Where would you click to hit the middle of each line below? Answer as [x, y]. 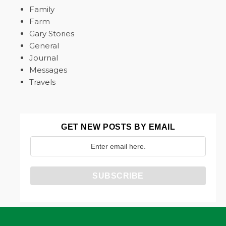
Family [42, 9]
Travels [42, 82]
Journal [44, 58]
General [44, 46]
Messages [48, 70]
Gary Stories [52, 34]
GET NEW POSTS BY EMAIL [118, 127]
